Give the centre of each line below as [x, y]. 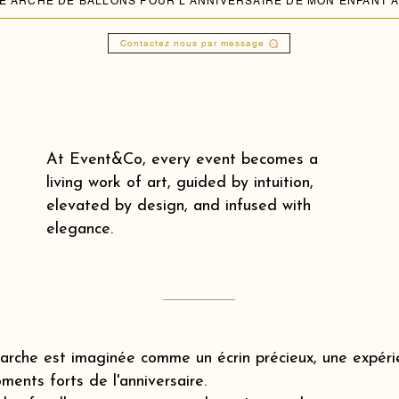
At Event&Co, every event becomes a [182, 160]
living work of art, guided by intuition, [180, 183]
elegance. [80, 229]
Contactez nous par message [192, 43]
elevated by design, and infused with [179, 206]
